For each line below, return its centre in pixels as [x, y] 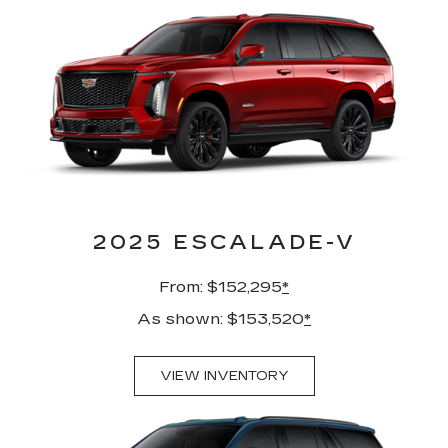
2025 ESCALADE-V [224, 241]
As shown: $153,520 [220, 318]
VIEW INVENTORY [224, 375]
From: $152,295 [220, 286]
